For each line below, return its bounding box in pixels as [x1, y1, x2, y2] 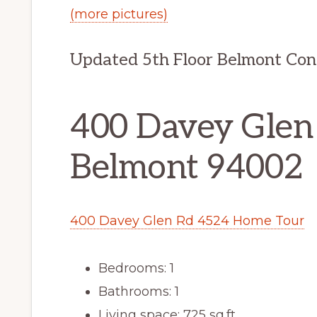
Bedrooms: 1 [98, 260, 174, 277]
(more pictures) [70, 6, 168, 23]
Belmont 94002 [70, 148, 304, 189]
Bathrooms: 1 [98, 284, 179, 300]
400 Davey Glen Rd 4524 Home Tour [70, 213, 304, 229]
